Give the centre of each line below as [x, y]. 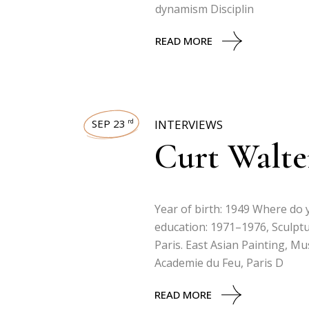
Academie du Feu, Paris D [219, 263]
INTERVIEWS [189, 124]
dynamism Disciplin [205, 9]
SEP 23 [109, 123]
